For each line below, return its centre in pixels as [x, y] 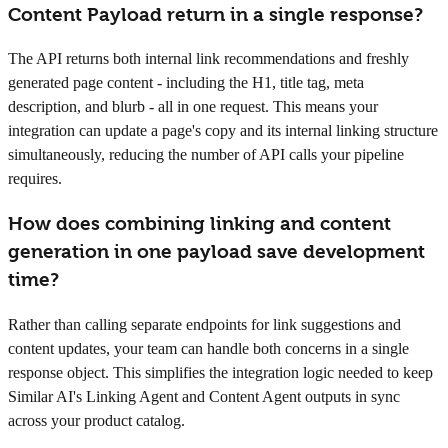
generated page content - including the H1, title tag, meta [186, 83]
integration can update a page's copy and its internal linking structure [223, 131]
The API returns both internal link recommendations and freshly [208, 59]
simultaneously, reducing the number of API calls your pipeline [206, 155]
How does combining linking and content [199, 223]
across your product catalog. [96, 420]
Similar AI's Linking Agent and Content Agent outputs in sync [204, 396]
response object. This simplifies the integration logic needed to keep [220, 372]
